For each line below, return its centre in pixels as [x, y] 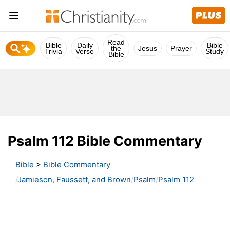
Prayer [181, 48]
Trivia [53, 51]
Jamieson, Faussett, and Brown [74, 179]
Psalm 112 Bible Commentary [105, 141]
